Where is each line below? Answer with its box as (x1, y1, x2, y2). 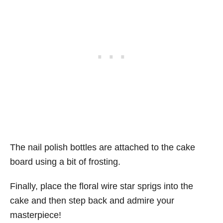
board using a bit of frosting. (10, 156, 120, 167)
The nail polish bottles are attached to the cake (10, 142, 195, 152)
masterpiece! (10, 210, 61, 220)
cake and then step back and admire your (10, 195, 174, 206)
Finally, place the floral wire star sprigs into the (10, 181, 193, 191)
